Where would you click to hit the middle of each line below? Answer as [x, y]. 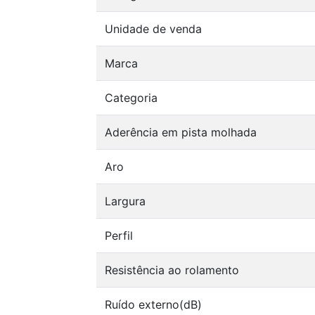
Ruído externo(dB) [153, 304]
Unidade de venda [153, 28]
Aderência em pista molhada [181, 132]
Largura [125, 201]
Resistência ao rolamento [172, 270]
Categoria [131, 97]
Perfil [119, 235]
